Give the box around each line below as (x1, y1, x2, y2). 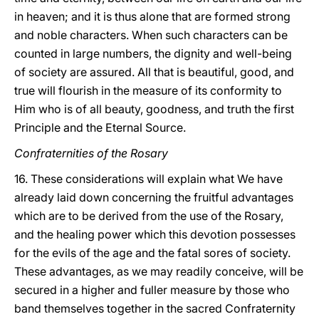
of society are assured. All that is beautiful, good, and (14, 65, 294, 79)
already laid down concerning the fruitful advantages (14, 190, 293, 204)
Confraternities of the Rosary (14, 146, 168, 160)
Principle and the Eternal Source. (14, 120, 186, 135)
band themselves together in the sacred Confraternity (14, 301, 296, 315)
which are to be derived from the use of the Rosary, (14, 209, 283, 223)
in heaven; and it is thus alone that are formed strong (14, 9, 291, 23)
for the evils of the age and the (14, 246, 174, 260)
